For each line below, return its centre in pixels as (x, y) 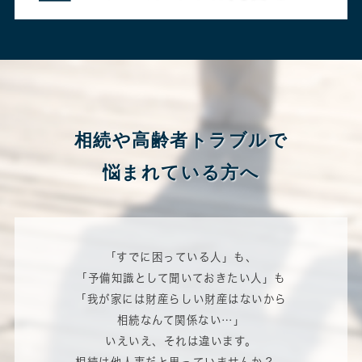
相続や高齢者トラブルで (181, 140)
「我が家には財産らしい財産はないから (181, 299)
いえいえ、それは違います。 (181, 341)
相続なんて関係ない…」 (181, 320)
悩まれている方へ (181, 172)
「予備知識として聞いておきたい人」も (181, 278)
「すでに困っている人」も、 (181, 257)
